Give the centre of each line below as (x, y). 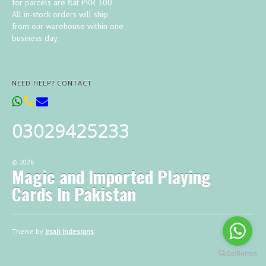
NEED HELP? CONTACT (52, 83)
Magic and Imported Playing (111, 176)
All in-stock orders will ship (60, 15)
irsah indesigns (69, 232)
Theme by (28, 232)
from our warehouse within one (68, 26)
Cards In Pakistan (74, 194)
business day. (35, 38)
